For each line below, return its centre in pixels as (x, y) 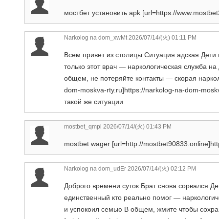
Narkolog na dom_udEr (95, 168)
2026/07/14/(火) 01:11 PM (162, 37)
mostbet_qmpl (83, 126)
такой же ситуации (94, 101)
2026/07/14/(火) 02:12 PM (161, 168)
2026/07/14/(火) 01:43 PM (137, 126)
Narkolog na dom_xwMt (96, 37)
